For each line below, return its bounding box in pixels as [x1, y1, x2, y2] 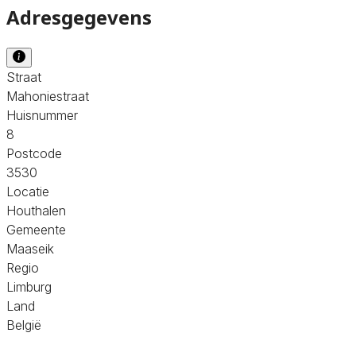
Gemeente [6, 221, 66, 238]
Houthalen [6, 202, 66, 219]
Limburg [6, 278, 52, 295]
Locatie [6, 183, 49, 199]
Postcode [6, 145, 62, 161]
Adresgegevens [6, 3, 152, 30]
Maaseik [6, 240, 54, 257]
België [6, 316, 41, 333]
